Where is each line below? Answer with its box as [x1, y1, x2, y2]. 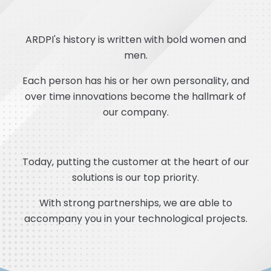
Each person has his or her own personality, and [22, 73, 249, 88]
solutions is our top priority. [72, 170, 199, 184]
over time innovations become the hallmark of [25, 89, 246, 103]
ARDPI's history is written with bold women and [25, 32, 246, 47]
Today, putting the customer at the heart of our [22, 154, 249, 169]
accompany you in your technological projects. [24, 211, 247, 226]
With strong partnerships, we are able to [39, 195, 232, 210]
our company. [102, 105, 169, 119]
